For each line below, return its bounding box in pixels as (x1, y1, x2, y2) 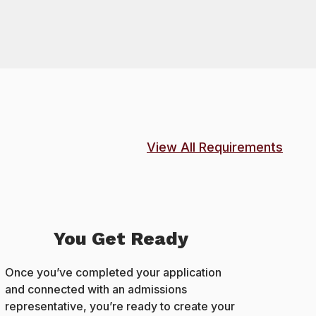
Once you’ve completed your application (4, 265, 221, 279)
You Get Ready (54, 227, 189, 249)
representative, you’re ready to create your (4, 298, 235, 313)
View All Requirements (147, 140, 283, 155)
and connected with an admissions (4, 281, 187, 296)
